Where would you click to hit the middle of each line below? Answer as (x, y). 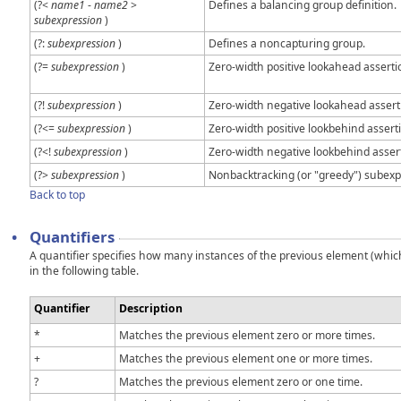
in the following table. (84, 271)
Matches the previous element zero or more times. (247, 336)
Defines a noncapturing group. (287, 44)
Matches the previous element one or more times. (246, 359)
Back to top (57, 195)
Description (151, 309)
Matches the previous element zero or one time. (241, 382)
